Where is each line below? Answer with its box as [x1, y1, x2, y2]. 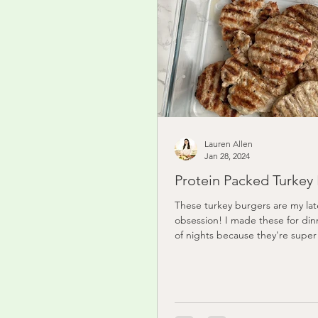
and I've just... [175, 243, 237, 256]
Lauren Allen [204, 138, 253, 149]
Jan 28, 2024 [204, 150, 250, 161]
